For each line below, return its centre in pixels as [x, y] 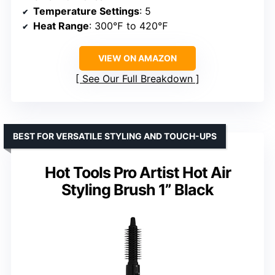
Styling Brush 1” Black [137, 190]
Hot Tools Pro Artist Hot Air [137, 173]
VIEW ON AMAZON [137, 58]
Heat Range [61, 26]
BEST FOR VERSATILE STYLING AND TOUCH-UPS [115, 136]
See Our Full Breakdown [137, 79]
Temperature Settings [86, 11]
